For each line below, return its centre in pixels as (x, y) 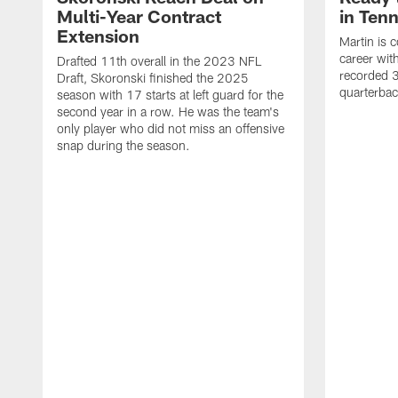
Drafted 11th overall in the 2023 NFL (159, 61)
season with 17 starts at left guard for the (170, 95)
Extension (98, 36)
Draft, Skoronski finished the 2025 (153, 78)
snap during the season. (123, 146)
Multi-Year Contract (139, 16)
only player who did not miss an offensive (171, 129)
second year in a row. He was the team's (168, 112)
